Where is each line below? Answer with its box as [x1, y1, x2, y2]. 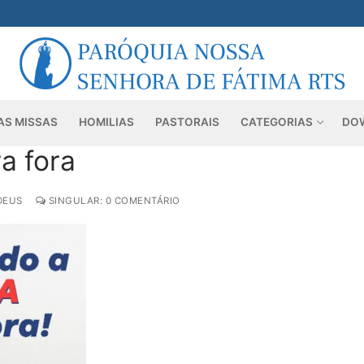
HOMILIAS [79, 115, 135, 128]
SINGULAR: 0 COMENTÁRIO [45, 195, 180, 207]
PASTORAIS [155, 115, 220, 128]
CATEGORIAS [240, 115, 314, 128]
